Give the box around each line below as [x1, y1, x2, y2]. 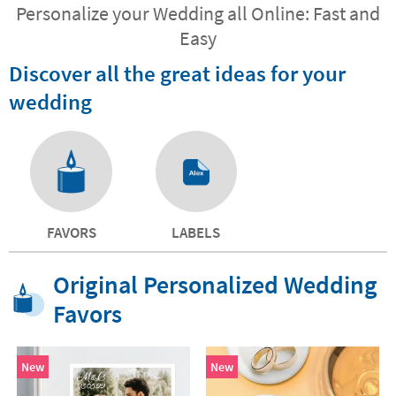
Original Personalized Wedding [53, 269, 377, 301]
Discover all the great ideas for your [9, 58, 346, 88]
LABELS [171, 223, 221, 243]
